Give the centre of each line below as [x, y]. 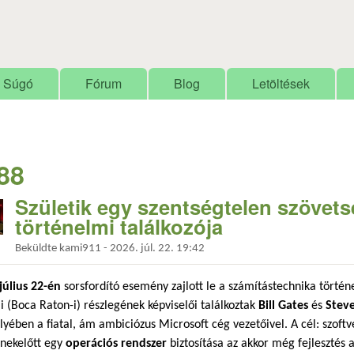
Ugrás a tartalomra [151, 13]
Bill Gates [283, 306]
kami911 [80, 248]
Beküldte [37, 248]
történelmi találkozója [119, 226]
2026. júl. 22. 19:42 [157, 248]
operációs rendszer [116, 344]
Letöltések [281, 83]
